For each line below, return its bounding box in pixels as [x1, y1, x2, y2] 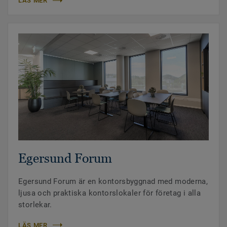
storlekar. [18, 200, 52, 209]
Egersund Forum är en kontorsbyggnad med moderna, [18, 176, 208, 186]
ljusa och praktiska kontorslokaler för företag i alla [18, 188, 201, 198]
